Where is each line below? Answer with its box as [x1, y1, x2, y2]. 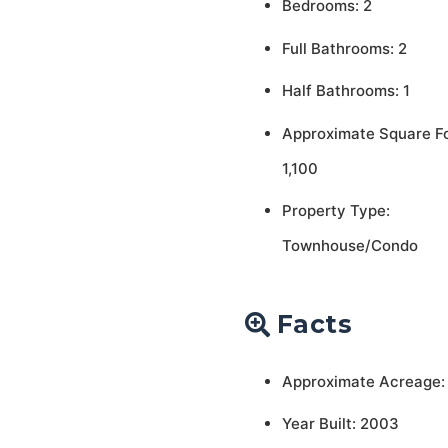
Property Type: [281, 201, 390, 220]
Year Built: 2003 [281, 414, 399, 433]
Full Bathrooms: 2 [281, 38, 407, 58]
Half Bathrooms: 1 [281, 81, 410, 100]
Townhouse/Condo [281, 236, 418, 255]
